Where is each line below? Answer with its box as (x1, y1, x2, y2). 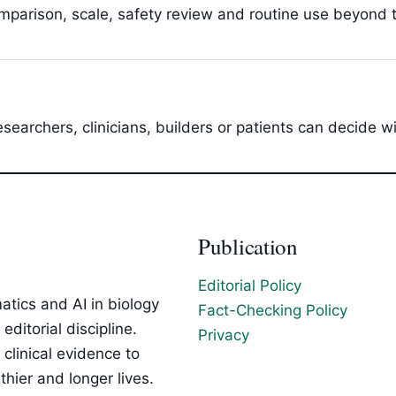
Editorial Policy (198, 277, 301, 294)
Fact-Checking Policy (198, 301, 347, 319)
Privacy (198, 326, 249, 344)
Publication (198, 232, 298, 261)
